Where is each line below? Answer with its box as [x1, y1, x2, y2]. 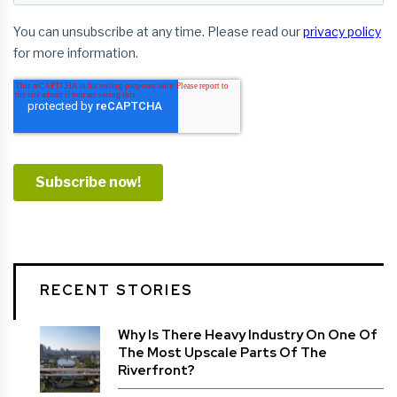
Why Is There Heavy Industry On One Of [118, 326, 378, 345]
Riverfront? [118, 362, 195, 380]
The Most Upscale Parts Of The [118, 344, 327, 362]
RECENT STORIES [40, 281, 194, 300]
